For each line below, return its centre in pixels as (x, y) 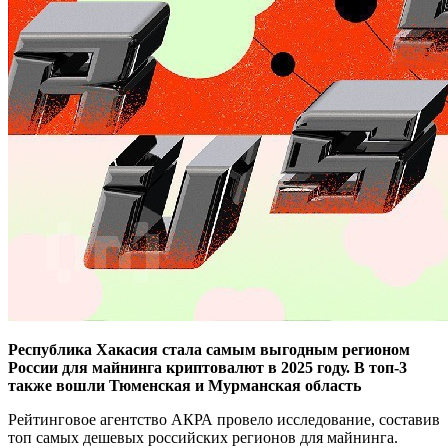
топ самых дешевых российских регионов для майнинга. (203, 437)
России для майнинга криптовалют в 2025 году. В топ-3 (207, 367)
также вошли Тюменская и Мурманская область (184, 385)
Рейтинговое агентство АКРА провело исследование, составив (224, 419)
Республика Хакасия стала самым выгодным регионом (209, 349)
